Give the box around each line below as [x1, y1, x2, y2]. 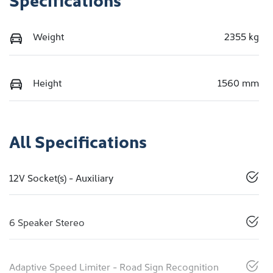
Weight [33, 29, 64, 43]
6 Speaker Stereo [9, 215, 85, 229]
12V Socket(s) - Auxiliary [9, 171, 113, 185]
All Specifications [9, 129, 147, 153]
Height [33, 75, 62, 89]
